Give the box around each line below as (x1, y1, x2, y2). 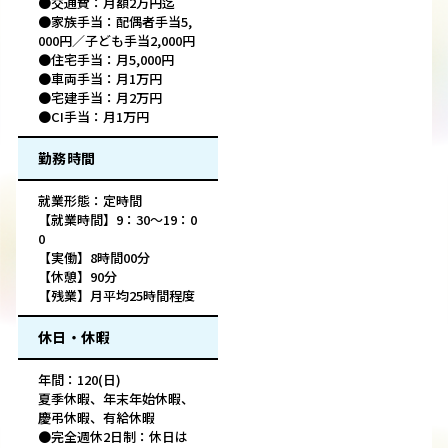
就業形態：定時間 (38, 191, 142, 211)
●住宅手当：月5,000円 (38, 50, 174, 70)
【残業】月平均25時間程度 (38, 286, 195, 306)
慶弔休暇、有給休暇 (38, 408, 155, 428)
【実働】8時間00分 (38, 248, 150, 268)
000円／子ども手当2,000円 (38, 31, 195, 51)
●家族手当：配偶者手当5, (38, 12, 192, 32)
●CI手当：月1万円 (38, 107, 149, 127)
